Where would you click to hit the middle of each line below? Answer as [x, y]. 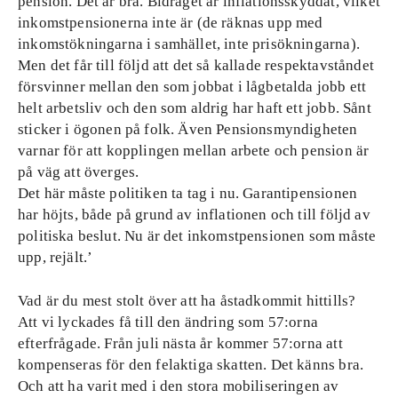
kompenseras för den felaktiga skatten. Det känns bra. [191, 365]
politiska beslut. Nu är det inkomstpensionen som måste [197, 236]
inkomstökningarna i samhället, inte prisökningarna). [189, 44]
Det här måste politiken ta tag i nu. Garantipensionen [188, 193]
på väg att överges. [79, 172]
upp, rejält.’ [56, 257]
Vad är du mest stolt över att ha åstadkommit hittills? [187, 301]
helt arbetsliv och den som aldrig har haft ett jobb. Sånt [195, 108]
